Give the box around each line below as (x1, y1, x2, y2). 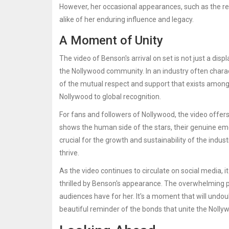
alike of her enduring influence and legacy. (59, 15, 194, 24)
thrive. (59, 148, 79, 157)
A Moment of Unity (59, 33, 163, 48)
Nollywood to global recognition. (59, 92, 161, 101)
